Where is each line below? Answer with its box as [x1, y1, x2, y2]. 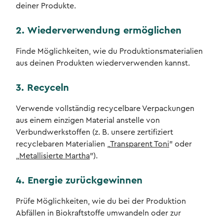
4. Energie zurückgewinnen [16, 176, 143, 186]
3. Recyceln [16, 83, 69, 93]
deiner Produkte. [16, 2, 76, 10]
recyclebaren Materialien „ [16, 140, 110, 148]
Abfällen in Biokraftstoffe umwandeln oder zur [16, 209, 181, 218]
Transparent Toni [110, 140, 169, 148]
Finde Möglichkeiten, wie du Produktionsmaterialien [16, 47, 203, 56]
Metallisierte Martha [19, 152, 90, 160]
